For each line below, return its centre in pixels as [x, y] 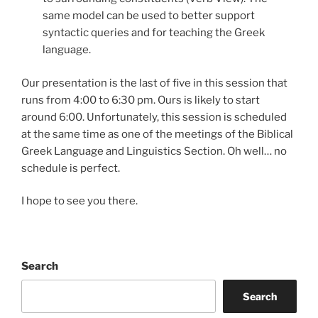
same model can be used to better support [149, 16]
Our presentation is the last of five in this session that [154, 83]
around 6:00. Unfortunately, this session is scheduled [154, 117]
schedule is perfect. [71, 168]
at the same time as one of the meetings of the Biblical [157, 134]
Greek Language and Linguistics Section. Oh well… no [154, 151]
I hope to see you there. [79, 201]
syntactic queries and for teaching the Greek [154, 33]
